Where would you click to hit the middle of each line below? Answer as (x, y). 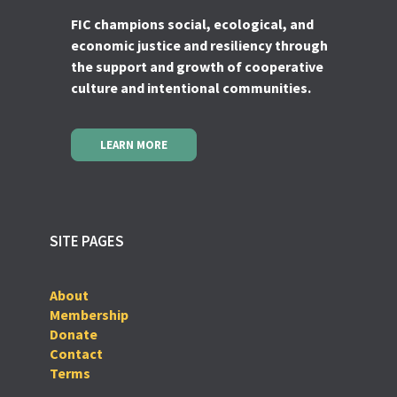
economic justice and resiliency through (199, 45)
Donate (74, 334)
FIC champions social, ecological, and (192, 23)
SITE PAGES (87, 241)
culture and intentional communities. (191, 87)
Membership (89, 314)
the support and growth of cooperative (197, 66)
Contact (76, 353)
